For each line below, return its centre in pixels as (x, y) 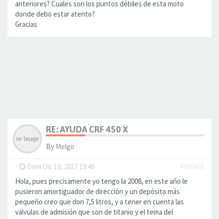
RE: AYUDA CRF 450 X (87, 129)
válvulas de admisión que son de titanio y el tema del (94, 212)
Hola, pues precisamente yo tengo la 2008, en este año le (101, 181)
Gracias (26, 24)
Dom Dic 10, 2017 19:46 (60, 166)
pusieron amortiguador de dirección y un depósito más (98, 191)
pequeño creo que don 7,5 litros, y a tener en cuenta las (99, 202)
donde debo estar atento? (55, 14)
